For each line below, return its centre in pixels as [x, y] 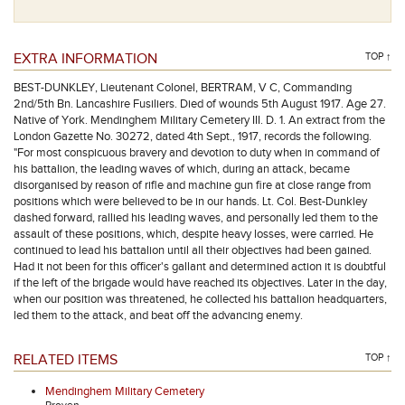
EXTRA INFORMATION [85, 59]
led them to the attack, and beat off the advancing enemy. [158, 316]
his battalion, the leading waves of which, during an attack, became [182, 169]
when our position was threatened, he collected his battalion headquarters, [200, 299]
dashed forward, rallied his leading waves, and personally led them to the [196, 218]
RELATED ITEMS [66, 360]
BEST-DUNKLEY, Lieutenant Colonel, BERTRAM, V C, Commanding [183, 88]
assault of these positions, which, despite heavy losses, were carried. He [193, 234]
